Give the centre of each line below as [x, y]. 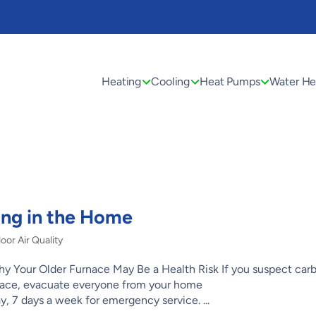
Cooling [171, 81]
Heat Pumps [230, 81]
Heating [122, 81]
